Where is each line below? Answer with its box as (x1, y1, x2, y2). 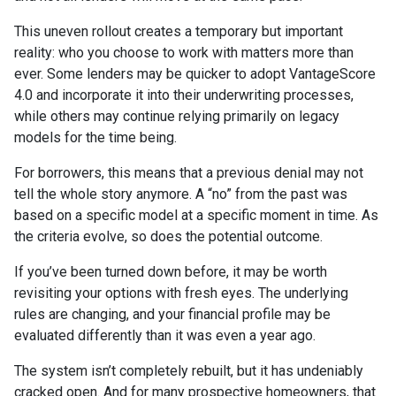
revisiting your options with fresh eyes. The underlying (14, 284, 348, 301)
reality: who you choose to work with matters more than (14, 43, 354, 61)
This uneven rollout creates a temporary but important (14, 22, 343, 40)
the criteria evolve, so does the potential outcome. (14, 227, 323, 245)
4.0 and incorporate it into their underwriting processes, (14, 86, 354, 103)
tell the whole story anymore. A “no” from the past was (14, 185, 347, 202)
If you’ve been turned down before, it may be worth (14, 263, 327, 280)
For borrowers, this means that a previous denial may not (14, 164, 363, 181)
